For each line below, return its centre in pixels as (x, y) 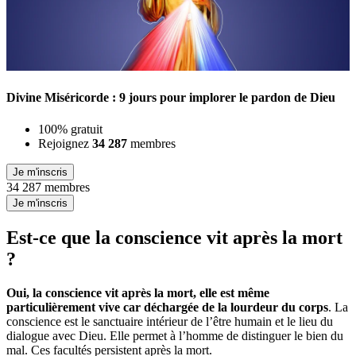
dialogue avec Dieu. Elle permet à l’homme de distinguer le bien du (175, 335)
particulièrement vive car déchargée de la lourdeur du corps (167, 307)
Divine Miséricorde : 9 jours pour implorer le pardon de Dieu (171, 98)
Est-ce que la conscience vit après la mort (174, 237)
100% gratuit (70, 129)
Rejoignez (65, 143)
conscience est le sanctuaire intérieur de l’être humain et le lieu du (170, 321)
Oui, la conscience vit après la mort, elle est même (138, 292)
